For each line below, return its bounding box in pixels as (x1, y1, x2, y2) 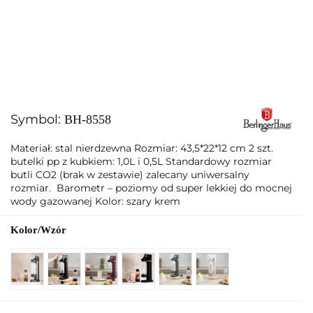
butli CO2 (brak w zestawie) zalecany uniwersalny (10, 168, 249, 181)
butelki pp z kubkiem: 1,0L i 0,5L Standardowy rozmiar (10, 155, 272, 168)
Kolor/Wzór (10, 224, 66, 235)
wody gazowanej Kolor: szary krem (10, 195, 180, 208)
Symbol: (10, 112, 64, 127)
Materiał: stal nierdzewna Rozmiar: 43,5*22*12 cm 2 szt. (10, 142, 273, 154)
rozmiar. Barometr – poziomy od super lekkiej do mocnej (10, 182, 292, 194)
